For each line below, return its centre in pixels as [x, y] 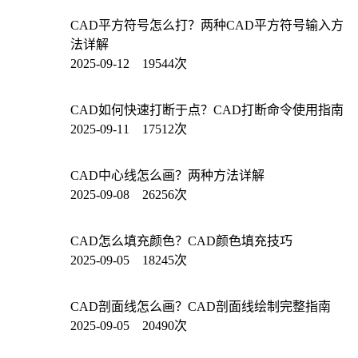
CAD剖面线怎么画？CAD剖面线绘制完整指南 [201, 306]
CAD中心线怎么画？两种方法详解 [167, 175]
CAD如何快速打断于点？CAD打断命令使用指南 [207, 109]
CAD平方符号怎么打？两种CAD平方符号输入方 [207, 25]
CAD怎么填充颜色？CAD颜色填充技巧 [181, 241]
